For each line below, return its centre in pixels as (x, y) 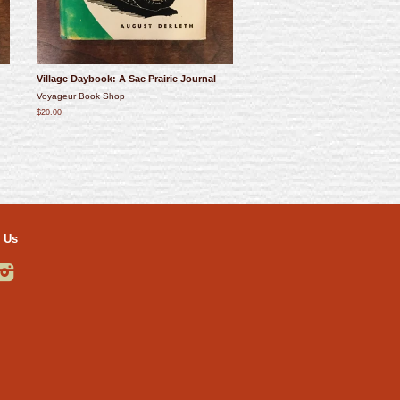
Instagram (34, 270)
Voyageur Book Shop (81, 96)
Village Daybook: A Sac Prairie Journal (126, 79)
